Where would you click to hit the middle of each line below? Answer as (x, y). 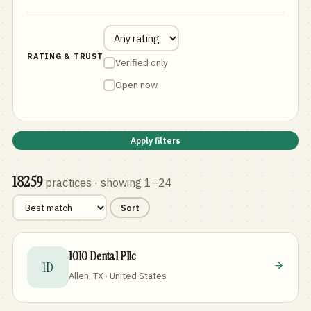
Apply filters (155, 141)
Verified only (141, 62)
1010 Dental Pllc (102, 256)
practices (68, 183)
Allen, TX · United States (118, 276)
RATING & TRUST (65, 56)
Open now (136, 85)
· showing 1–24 (132, 183)
